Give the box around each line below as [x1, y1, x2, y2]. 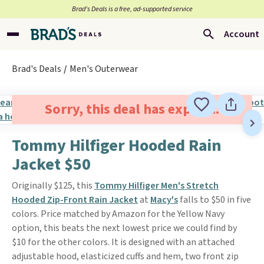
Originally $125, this [12, 179, 94, 192]
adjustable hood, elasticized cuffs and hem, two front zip [12, 250, 239, 263]
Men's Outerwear [70, 62, 138, 75]
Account [224, 28, 259, 41]
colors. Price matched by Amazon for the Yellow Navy [12, 207, 225, 220]
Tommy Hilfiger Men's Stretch [94, 179, 219, 192]
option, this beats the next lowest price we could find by [12, 222, 237, 235]
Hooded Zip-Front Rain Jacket [12, 193, 138, 206]
